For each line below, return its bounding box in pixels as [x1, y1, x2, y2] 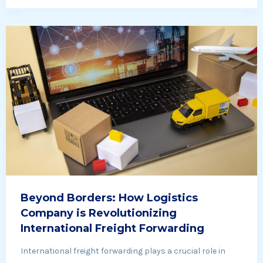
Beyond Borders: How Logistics [21, 191, 198, 205]
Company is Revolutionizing [21, 207, 177, 220]
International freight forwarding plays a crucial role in [21, 246, 225, 257]
